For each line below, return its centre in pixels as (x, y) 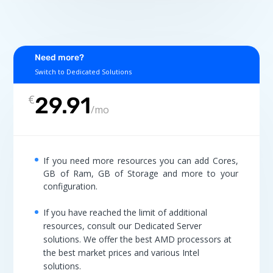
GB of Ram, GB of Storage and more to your (141, 174)
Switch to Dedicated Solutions (83, 72)
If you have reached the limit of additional (126, 212)
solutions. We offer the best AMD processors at (138, 239)
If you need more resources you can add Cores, (141, 161)
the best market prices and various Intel (122, 252)
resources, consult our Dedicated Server (123, 225)
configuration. (71, 186)
